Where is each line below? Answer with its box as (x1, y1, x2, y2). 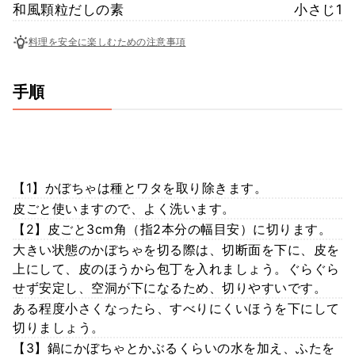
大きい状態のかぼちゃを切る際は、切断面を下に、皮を (13, 241, 340, 258)
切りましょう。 (13, 319, 105, 335)
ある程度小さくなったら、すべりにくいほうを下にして (13, 300, 340, 316)
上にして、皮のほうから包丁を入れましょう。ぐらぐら (13, 260, 340, 277)
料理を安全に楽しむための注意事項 (29, 36, 186, 48)
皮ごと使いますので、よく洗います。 (13, 200, 235, 216)
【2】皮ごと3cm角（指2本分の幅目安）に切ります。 (13, 220, 331, 237)
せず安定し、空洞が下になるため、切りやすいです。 (13, 279, 326, 296)
